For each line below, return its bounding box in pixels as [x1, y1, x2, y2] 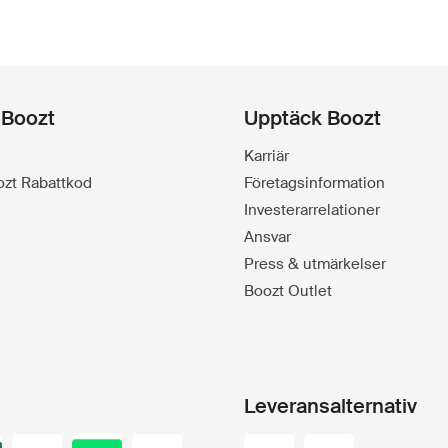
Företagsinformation [244, 172, 385, 193]
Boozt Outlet [244, 280, 332, 301]
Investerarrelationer [244, 199, 380, 220]
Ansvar [244, 226, 291, 247]
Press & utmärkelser [244, 253, 386, 274]
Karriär [244, 145, 289, 166]
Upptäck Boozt [244, 104, 381, 131]
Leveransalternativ [244, 392, 417, 419]
